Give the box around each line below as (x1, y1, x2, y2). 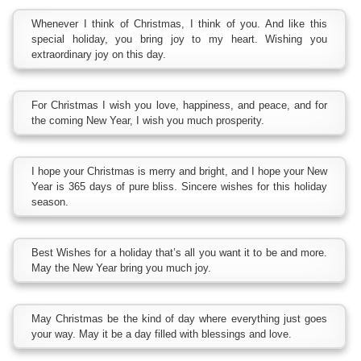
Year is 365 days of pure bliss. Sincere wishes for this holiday (31, 180, 327, 193)
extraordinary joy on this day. (31, 48, 166, 60)
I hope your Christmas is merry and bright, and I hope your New (31, 165, 327, 177)
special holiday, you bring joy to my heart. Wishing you (31, 33, 327, 45)
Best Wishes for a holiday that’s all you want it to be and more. (31, 247, 327, 259)
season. (31, 196, 68, 208)
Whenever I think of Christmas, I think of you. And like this (31, 18, 327, 30)
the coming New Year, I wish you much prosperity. (31, 114, 264, 127)
